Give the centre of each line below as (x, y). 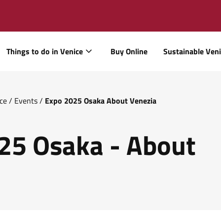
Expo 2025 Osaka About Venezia (101, 101)
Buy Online (129, 51)
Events (26, 101)
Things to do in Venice (45, 51)
